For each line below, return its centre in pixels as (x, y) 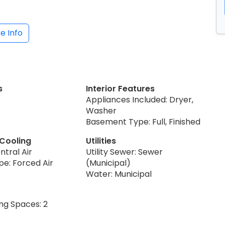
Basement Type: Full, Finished (143, 122)
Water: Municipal (119, 174)
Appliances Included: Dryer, (140, 99)
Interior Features (121, 88)
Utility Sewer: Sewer (125, 152)
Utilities (101, 141)
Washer (101, 110)
